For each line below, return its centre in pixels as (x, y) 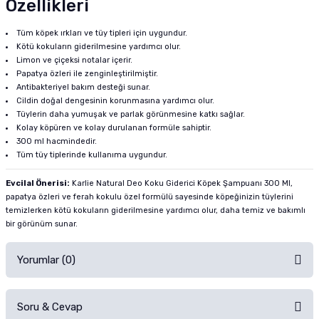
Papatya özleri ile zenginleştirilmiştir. (88, 74)
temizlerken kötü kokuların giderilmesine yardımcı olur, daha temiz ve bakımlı (156, 210)
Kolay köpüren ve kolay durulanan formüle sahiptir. (114, 128)
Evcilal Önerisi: (38, 183)
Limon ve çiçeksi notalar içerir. (75, 60)
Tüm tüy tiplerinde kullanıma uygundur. (92, 155)
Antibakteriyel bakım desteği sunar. (84, 87)
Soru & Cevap (50, 307)
